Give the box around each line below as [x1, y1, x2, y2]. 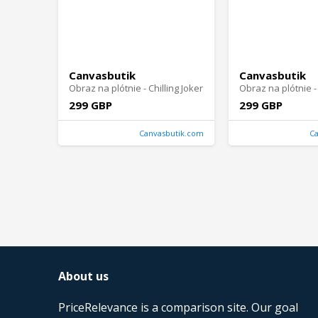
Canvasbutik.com [139, 128, 204, 139]
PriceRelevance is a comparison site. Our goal [58, 299, 298, 315]
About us [58, 268, 109, 285]
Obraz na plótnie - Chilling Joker [69, 82, 203, 95]
